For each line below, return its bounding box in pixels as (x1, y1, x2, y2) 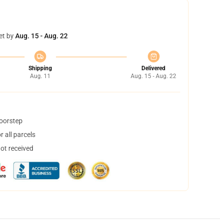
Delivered (141, 65, 165, 72)
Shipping (28, 65, 52, 72)
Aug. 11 (29, 73, 51, 80)
